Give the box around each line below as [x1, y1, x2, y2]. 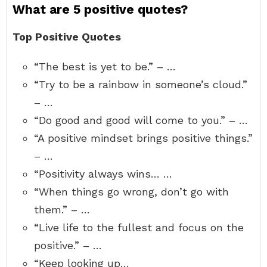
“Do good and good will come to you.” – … [34, 114, 248, 126]
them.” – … [34, 203, 90, 216]
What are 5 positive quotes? [13, 2, 188, 17]
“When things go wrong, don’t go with [34, 185, 229, 198]
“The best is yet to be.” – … [34, 60, 176, 73]
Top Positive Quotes [13, 30, 121, 43]
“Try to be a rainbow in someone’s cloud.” [34, 78, 247, 91]
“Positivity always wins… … [34, 167, 172, 180]
